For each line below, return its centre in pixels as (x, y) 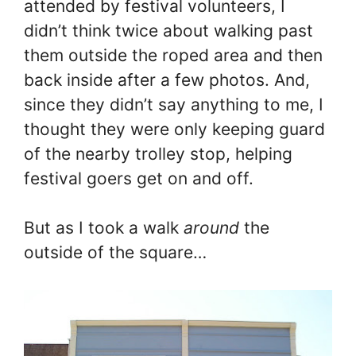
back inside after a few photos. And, (167, 79)
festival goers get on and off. (139, 178)
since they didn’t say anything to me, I (174, 104)
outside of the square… (115, 253)
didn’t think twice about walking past (168, 30)
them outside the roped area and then (173, 55)
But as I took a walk (104, 228)
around (214, 228)
